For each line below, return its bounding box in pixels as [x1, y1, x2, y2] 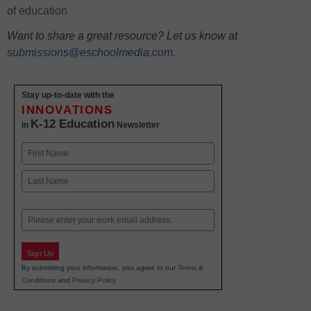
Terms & [178, 263, 203, 271]
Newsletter [115, 120, 160, 131]
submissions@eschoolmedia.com [7, 47, 173, 59]
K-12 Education [31, 117, 115, 131]
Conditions [22, 276, 56, 284]
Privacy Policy [72, 276, 115, 284]
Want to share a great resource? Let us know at [7, 30, 237, 42]
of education [7, 5, 67, 17]
